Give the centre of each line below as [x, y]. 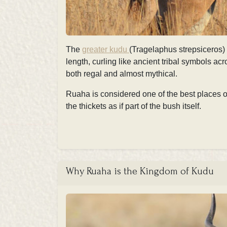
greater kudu [106, 50]
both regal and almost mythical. [122, 74]
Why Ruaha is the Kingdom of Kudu [140, 172]
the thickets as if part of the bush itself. [134, 106]
